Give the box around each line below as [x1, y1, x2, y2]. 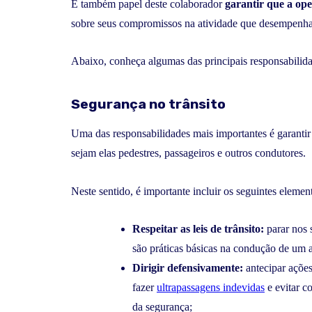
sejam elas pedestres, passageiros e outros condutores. [71, 147, 306, 159]
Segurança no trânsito [71, 96, 226, 113]
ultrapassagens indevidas [157, 281, 265, 294]
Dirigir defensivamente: [132, 262, 243, 274]
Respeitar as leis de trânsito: [132, 223, 264, 235]
